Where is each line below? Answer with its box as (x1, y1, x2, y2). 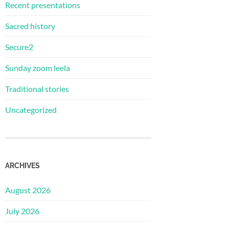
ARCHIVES (5, 161, 40, 170)
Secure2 (5, 42, 33, 52)
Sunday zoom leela (5, 63, 70, 73)
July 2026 (5, 205, 39, 216)
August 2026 (5, 185, 51, 195)
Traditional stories (5, 84, 69, 94)
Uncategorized (5, 105, 57, 114)
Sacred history (5, 21, 55, 31)
